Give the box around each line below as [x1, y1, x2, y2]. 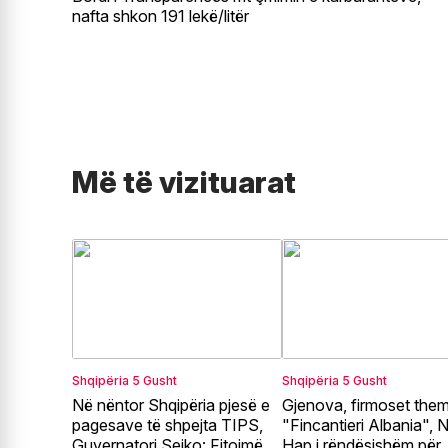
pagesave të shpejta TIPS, [72, 415, 263, 436]
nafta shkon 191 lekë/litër [72, 5, 249, 26]
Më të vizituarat [72, 163, 296, 200]
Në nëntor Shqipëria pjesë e [72, 395, 270, 416]
